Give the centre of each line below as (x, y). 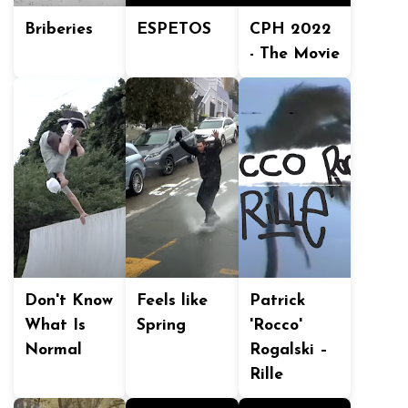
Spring (162, 326)
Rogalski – (288, 350)
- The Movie (294, 54)
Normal (53, 350)
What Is (55, 326)
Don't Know (69, 301)
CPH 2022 (290, 30)
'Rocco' (275, 326)
